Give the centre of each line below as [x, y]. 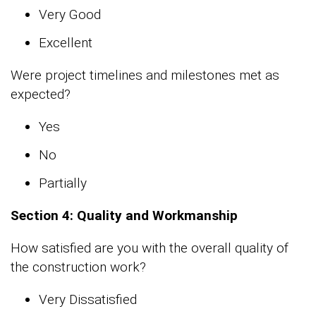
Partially [63, 183]
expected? [41, 95]
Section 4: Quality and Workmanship [124, 216]
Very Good [70, 15]
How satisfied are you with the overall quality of [150, 248]
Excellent [66, 43]
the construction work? [78, 267]
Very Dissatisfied [88, 300]
